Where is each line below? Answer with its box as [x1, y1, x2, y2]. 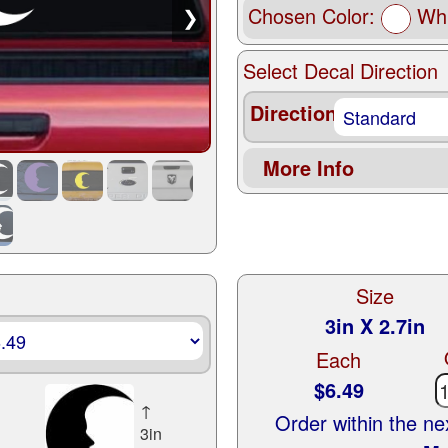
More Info [262, 152, 354, 182]
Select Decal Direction [242, 55, 438, 85]
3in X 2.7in [325, 311, 426, 341]
